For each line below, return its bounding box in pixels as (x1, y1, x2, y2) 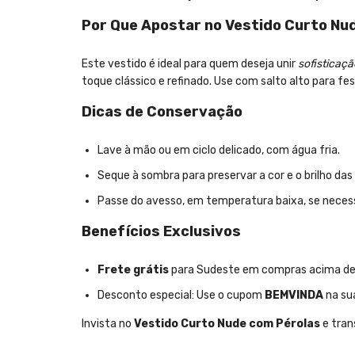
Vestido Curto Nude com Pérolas (134, 317, 320, 331)
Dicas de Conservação (82, 103, 242, 121)
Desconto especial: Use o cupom (97, 288, 265, 303)
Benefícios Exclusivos (82, 223, 241, 241)
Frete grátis (97, 263, 169, 277)
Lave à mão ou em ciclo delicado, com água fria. (97, 143, 340, 158)
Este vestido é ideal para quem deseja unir (82, 57, 298, 71)
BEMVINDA (265, 288, 323, 303)
